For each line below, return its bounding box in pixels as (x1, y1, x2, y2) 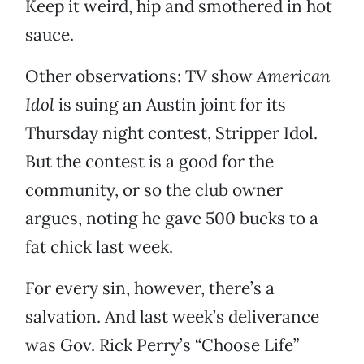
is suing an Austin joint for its (54, 93, 286, 116)
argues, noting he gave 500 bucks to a (25, 207, 318, 230)
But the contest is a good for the (25, 150, 274, 173)
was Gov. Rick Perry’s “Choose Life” (25, 334, 299, 357)
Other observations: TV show (25, 65, 257, 88)
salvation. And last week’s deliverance (25, 305, 319, 328)
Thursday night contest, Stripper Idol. (25, 122, 318, 145)
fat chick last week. (25, 236, 173, 258)
